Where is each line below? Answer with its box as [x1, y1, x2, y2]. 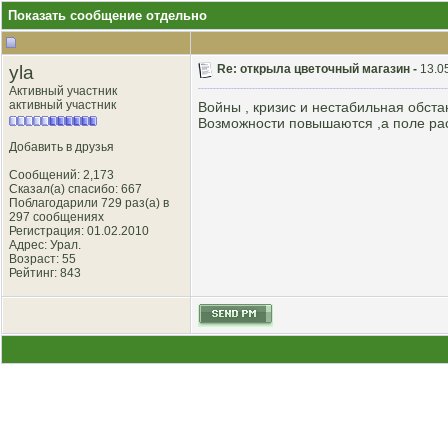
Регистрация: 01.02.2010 [9, 224, 149, 238]
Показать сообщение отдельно [8, 8, 207, 23]
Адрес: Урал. [9, 238, 81, 252]
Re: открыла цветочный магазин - [217, 62, 420, 77]
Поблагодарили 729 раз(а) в [9, 196, 169, 210]
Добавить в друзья [9, 140, 114, 154]
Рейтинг [9, 266, 54, 280]
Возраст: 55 [9, 252, 76, 266]
